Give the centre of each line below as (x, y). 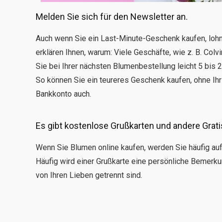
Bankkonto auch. (63, 94)
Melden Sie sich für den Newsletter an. (112, 17)
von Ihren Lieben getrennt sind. (89, 175)
